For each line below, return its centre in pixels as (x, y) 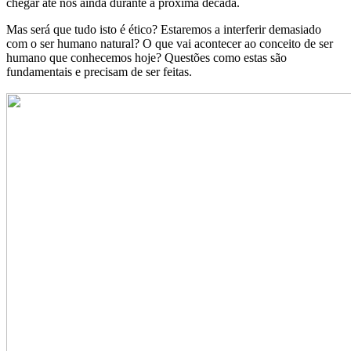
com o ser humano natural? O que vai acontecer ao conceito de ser (170, 43)
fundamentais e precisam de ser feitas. (99, 72)
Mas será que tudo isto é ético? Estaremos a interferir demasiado (164, 29)
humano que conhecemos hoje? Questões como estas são (147, 58)
